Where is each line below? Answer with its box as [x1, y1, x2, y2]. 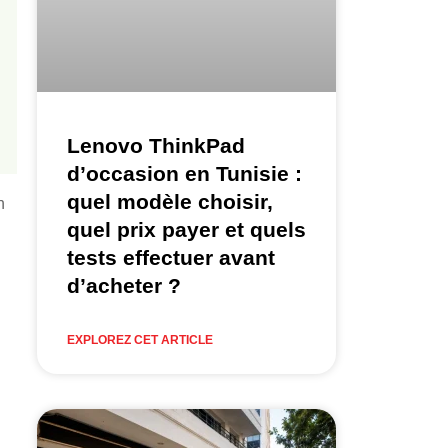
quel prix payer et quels [66, 217, 306, 241]
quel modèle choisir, [66, 189, 273, 213]
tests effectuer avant [66, 245, 275, 269]
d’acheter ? [66, 273, 181, 297]
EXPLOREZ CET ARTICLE [66, 332, 213, 347]
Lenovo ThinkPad [66, 133, 245, 157]
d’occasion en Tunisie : [66, 161, 302, 185]
